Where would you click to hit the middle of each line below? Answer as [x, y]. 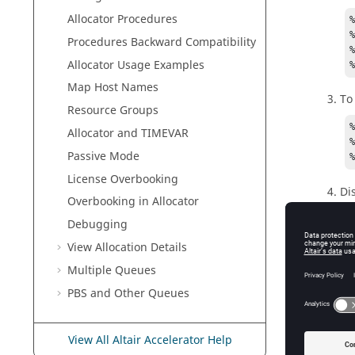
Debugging [97, 225]
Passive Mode [103, 156]
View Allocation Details [127, 247]
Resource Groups [113, 111]
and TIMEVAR [151, 133]
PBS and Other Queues [128, 293]
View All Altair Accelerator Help [150, 340]
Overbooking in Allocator [133, 202]
